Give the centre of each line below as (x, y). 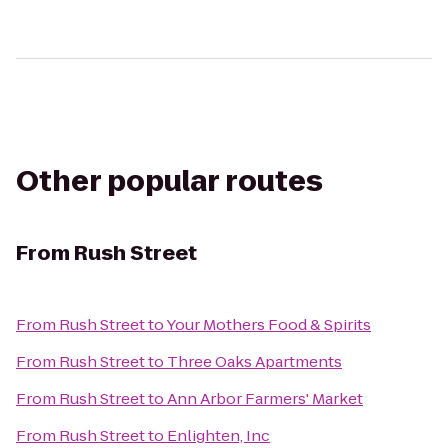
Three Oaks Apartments (254, 361)
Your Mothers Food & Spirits (268, 324)
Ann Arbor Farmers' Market (265, 398)
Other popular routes (169, 181)
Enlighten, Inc (218, 435)
